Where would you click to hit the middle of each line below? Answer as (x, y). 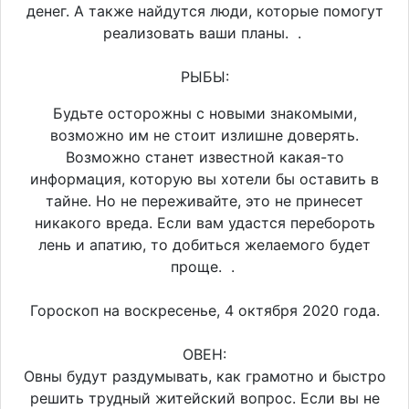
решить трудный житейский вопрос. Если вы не (204, 398)
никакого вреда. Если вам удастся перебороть (204, 222)
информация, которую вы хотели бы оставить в (204, 178)
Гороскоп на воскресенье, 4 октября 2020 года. (204, 310)
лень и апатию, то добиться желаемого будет (204, 244)
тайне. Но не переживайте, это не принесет (204, 200)
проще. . (204, 266)
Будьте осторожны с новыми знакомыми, (204, 113)
